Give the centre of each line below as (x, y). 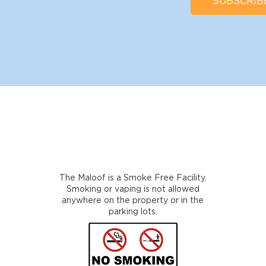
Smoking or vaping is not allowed (133, 189)
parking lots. (133, 212)
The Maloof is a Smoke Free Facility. (133, 178)
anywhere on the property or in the (133, 201)
